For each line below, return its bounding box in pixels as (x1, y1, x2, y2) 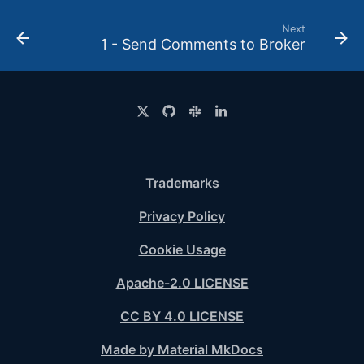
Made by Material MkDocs (101, 341, 263, 357)
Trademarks (145, 175, 219, 191)
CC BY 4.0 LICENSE (120, 308, 244, 324)
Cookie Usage (138, 241, 226, 258)
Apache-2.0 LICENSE (115, 275, 249, 291)
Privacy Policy (139, 208, 225, 224)
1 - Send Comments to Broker (101, 36, 305, 53)
